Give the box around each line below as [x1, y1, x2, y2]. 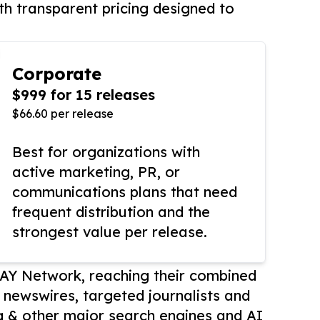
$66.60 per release [12, 106, 114, 121]
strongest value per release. [12, 223, 207, 241]
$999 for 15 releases [12, 86, 155, 104]
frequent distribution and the [12, 203, 210, 221]
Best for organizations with [12, 143, 200, 161]
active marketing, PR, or [12, 163, 180, 181]
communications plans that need [12, 183, 237, 201]
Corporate [12, 63, 101, 85]
